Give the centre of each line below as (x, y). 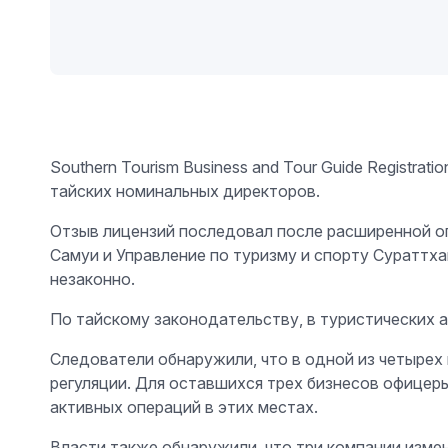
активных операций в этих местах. (183, 406)
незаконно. (92, 278)
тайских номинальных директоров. (184, 190)
